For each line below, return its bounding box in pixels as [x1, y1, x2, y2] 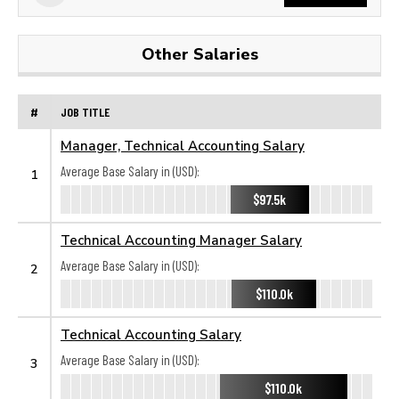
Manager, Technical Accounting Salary [61, 137, 305, 153]
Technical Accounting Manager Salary [61, 232, 302, 248]
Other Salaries [141, 44, 258, 63]
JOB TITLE [61, 103, 110, 119]
